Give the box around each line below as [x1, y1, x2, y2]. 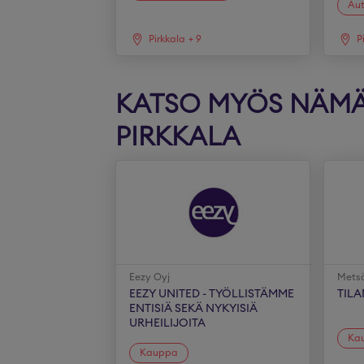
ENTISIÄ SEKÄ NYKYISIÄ [129, 303, 258, 314]
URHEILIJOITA [129, 318, 206, 329]
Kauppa [140, 347, 179, 357]
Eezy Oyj [129, 272, 171, 282]
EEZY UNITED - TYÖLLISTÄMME [129, 288, 295, 300]
